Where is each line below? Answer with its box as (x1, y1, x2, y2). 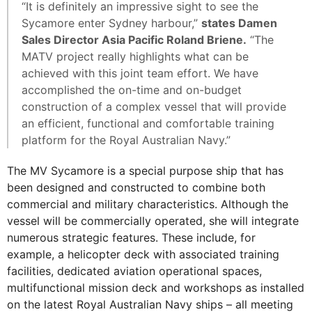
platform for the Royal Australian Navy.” (22, 133, 231, 147)
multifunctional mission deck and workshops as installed (7, 281, 304, 295)
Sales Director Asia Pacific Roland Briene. (22, 33, 247, 47)
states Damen (201, 16, 277, 30)
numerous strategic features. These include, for (7, 231, 256, 244)
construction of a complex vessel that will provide (22, 100, 286, 114)
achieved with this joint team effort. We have (22, 66, 258, 80)
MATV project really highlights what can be (22, 49, 249, 63)
